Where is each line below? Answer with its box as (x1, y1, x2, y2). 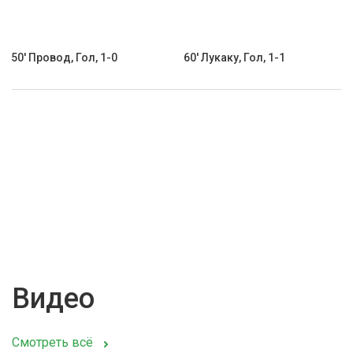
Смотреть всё (12, 335, 93, 351)
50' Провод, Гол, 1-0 (11, 51, 117, 65)
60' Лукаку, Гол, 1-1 (184, 51, 285, 65)
